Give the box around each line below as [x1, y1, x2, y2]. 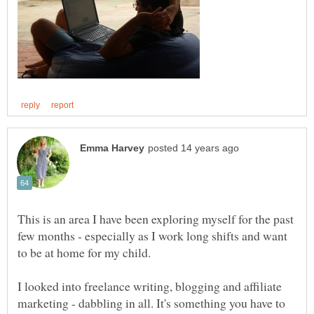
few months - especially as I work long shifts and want [18, 226, 287, 244]
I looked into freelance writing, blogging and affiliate [18, 277, 282, 294]
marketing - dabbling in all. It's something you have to [18, 294, 285, 311]
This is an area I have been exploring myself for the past [18, 210, 294, 227]
